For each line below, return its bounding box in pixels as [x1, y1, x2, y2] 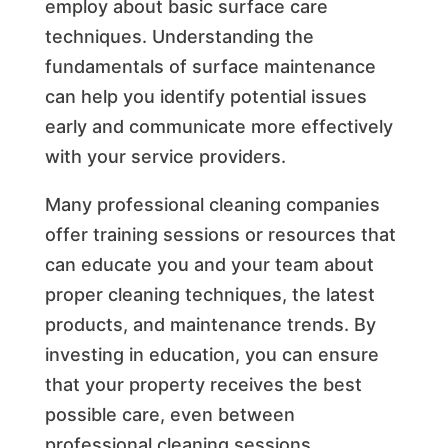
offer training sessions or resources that [44, 223, 396, 245]
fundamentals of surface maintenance [44, 55, 376, 77]
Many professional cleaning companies [44, 193, 380, 215]
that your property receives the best [44, 373, 362, 395]
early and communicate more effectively [44, 115, 393, 137]
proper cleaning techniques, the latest [44, 283, 375, 305]
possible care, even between [44, 403, 295, 425]
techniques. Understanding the [44, 25, 314, 47]
